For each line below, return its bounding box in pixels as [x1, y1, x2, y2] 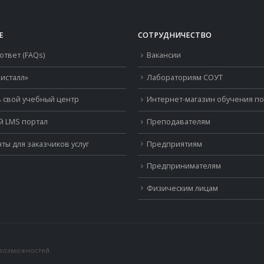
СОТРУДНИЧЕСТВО [138, 30, 212, 40]
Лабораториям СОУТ [147, 72, 223, 82]
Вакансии [147, 50, 181, 60]
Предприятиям [147, 138, 202, 149]
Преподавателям [147, 116, 210, 127]
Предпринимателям [147, 161, 221, 171]
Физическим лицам [147, 183, 218, 193]
